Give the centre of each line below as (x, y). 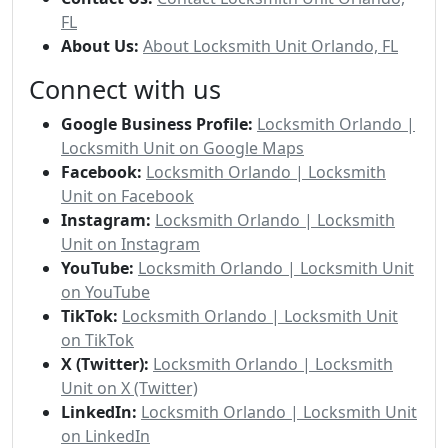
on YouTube (105, 291)
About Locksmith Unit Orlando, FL (270, 45)
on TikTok (97, 339)
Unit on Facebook (127, 195)
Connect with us (125, 88)
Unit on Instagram (130, 243)
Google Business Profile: (157, 123)
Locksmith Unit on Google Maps (182, 147)
